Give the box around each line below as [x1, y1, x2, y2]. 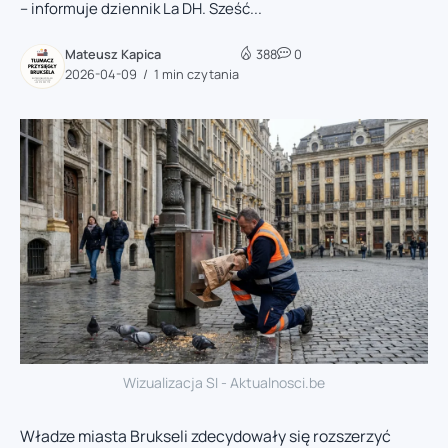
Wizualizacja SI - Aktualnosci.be [123, 372, 325, 392]
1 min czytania [151, 64, 239, 83]
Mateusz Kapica [65, 44, 161, 63]
